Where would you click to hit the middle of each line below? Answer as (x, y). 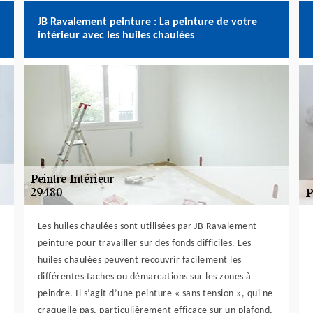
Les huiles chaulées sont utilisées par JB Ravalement (147, 227)
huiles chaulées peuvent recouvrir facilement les (139, 260)
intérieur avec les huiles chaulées (116, 36)
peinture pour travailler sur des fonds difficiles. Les (144, 243)
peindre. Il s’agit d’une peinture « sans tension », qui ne (155, 294)
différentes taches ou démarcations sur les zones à (144, 277)
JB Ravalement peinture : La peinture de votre (147, 22)
